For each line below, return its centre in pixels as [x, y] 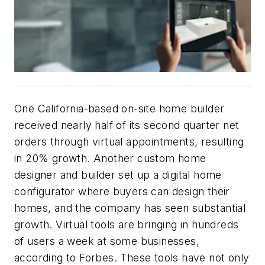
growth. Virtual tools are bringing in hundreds [127, 224]
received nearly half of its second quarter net [127, 125]
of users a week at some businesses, [107, 241]
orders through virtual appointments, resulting [129, 141]
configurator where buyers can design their [122, 191]
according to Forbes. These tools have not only [132, 257]
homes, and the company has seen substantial [130, 208]
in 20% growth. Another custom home [110, 158]
